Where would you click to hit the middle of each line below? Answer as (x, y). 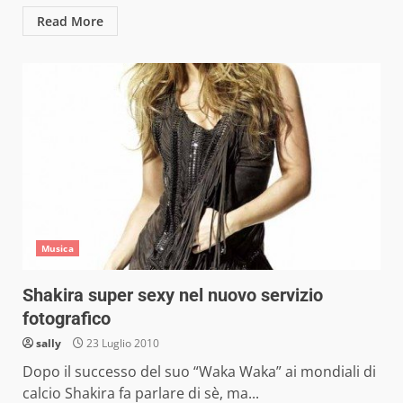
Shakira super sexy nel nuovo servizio (173, 295)
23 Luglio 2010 (121, 343)
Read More (70, 21)
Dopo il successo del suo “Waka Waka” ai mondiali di (199, 372)
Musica (58, 248)
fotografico (67, 318)
